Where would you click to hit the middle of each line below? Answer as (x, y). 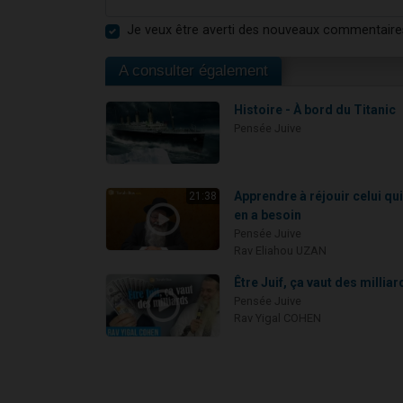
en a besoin (268, 215)
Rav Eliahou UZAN (281, 250)
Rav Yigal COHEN (278, 318)
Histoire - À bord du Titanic (315, 109)
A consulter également (193, 70)
